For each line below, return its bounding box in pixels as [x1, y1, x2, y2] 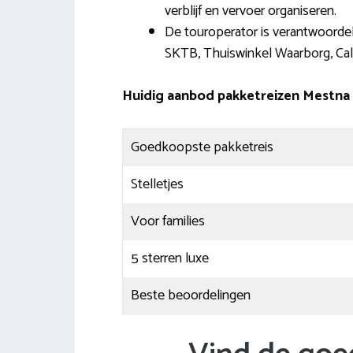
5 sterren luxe [130, 246, 209, 270]
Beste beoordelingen [130, 283, 251, 307]
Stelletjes [130, 172, 184, 196]
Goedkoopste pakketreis [130, 135, 273, 159]
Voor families [130, 209, 205, 233]
